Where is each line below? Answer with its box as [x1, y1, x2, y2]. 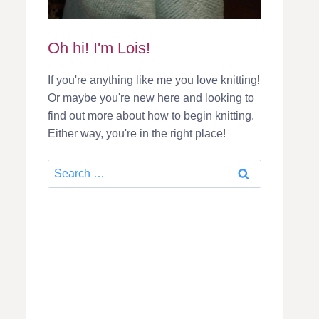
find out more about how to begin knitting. [48, 109, 254, 122]
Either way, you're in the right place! [48, 127, 226, 140]
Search [47, 161, 83, 174]
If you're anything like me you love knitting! [48, 73, 260, 86]
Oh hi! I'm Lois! [48, 38, 150, 57]
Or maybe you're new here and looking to [48, 91, 254, 104]
